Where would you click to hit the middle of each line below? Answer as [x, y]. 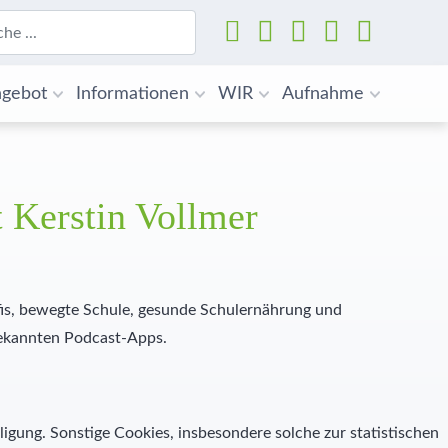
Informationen [132, 94]
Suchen [215, 19]
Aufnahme [323, 94]
